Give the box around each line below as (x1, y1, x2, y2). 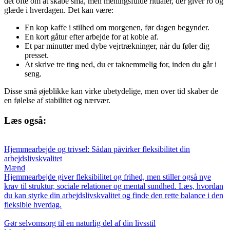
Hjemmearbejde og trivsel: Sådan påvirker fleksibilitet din (4, 145, 190, 154)
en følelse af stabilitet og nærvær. (4, 95, 110, 105)
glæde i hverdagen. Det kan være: (4, 5, 113, 14)
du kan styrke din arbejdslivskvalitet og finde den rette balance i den (4, 191, 223, 200)
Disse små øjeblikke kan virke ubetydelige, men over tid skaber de (4, 86, 218, 95)
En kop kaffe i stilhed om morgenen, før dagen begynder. (25, 23, 209, 32)
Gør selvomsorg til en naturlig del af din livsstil (4, 219, 156, 228)
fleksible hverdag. (4, 200, 62, 209)
